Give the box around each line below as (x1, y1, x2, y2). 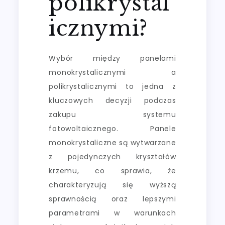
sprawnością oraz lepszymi (49, 193, 176, 204)
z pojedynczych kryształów (49, 151, 176, 162)
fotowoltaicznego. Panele (49, 123, 176, 134)
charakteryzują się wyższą (49, 179, 176, 190)
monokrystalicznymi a (49, 67, 176, 77)
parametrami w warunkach (49, 207, 176, 218)
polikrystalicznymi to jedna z (49, 81, 176, 91)
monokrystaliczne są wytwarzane (49, 137, 176, 148)
